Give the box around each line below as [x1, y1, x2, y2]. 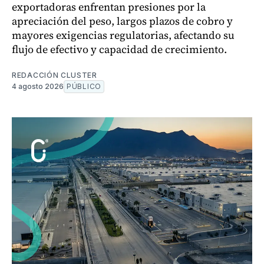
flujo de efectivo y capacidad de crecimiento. [12, 42, 227, 57]
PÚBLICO [67, 82, 101, 91]
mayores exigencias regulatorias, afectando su [12, 28, 235, 43]
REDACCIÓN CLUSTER [12, 71, 97, 80]
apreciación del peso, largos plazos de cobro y [12, 14, 233, 29]
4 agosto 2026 [12, 82, 64, 91]
